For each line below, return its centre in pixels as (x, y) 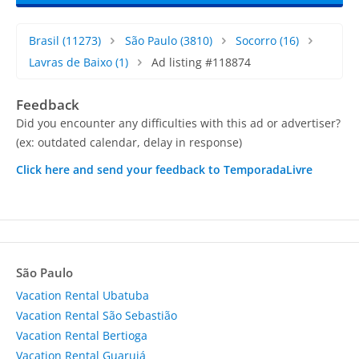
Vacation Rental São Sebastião (97, 316)
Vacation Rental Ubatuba (83, 296)
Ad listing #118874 (201, 63)
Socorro (256, 41)
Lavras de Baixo (71, 63)
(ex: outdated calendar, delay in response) (129, 143)
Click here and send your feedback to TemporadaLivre (164, 170)
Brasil (44, 41)
